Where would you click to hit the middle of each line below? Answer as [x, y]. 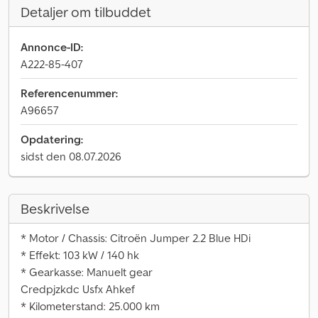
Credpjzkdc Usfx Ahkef [78, 289]
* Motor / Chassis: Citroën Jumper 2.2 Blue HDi [136, 238]
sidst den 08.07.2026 [71, 156]
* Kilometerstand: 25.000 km [90, 306]
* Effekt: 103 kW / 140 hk [80, 255]
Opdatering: [52, 139]
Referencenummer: [69, 93]
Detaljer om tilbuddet [86, 12]
